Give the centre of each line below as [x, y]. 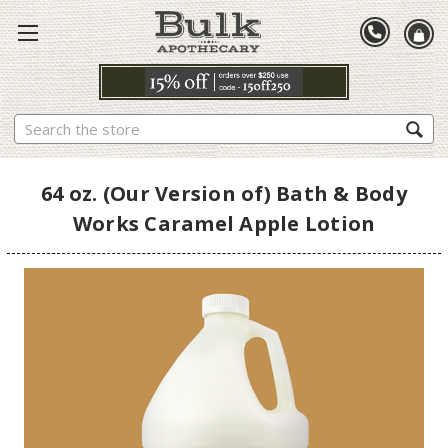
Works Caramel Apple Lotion [224, 223]
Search [36, 124]
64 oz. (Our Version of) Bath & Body [224, 193]
